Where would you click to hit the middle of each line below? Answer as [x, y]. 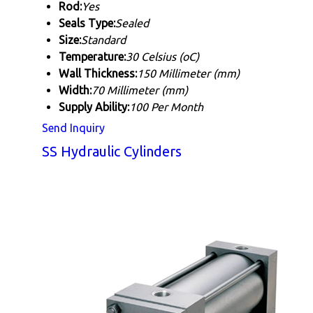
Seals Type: [87, 23]
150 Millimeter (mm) [188, 73]
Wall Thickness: [98, 73]
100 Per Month [166, 107]
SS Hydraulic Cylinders [112, 151]
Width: [75, 90]
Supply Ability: [94, 107]
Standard [103, 40]
